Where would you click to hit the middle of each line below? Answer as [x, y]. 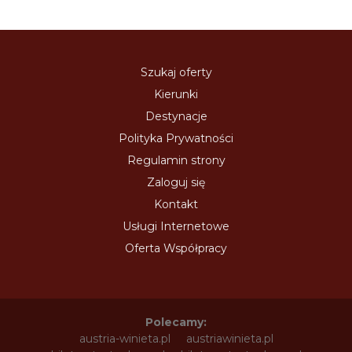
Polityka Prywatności [176, 138]
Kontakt [176, 204]
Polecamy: [176, 322]
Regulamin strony [176, 160]
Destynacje [176, 116]
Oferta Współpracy [176, 248]
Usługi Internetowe [176, 226]
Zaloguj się [176, 182]
